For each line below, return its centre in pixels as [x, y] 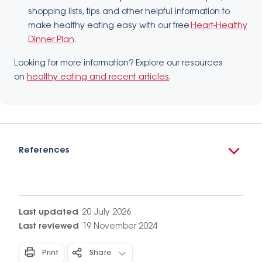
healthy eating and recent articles [98, 77]
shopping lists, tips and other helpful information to [129, 12]
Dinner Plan [51, 40]
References [44, 151]
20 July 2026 [106, 213]
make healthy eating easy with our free [109, 26]
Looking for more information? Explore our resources [118, 63]
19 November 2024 [120, 227]
